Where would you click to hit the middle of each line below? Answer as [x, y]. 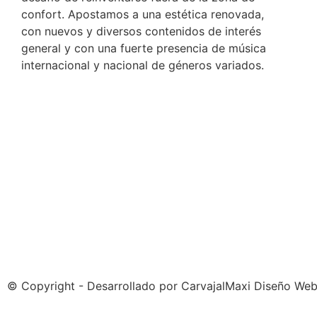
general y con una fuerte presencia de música [144, 48]
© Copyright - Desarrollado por [94, 286]
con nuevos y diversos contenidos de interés [141, 31]
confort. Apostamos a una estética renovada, [143, 14]
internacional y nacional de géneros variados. [143, 65]
